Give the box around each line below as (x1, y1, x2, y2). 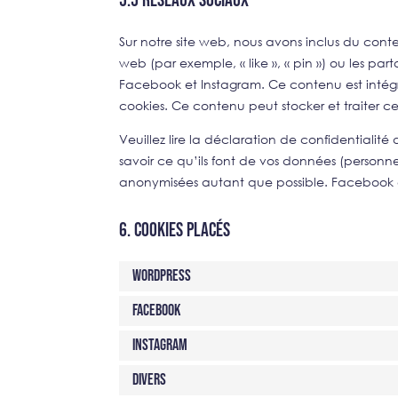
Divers (132, 370, 167, 390)
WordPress (132, 267, 192, 286)
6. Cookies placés (119, 218, 231, 243)
